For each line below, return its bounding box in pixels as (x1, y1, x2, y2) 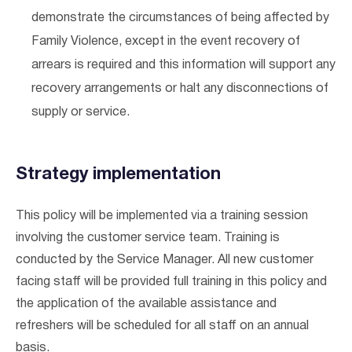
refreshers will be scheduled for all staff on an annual (16, 321, 309, 332)
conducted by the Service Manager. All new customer (16, 255, 313, 266)
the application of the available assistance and (16, 299, 277, 310)
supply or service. (31, 107, 130, 118)
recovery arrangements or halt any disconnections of (31, 83, 328, 94)
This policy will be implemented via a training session (16, 211, 308, 222)
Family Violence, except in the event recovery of (31, 36, 300, 47)
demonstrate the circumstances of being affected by (31, 13, 329, 24)
